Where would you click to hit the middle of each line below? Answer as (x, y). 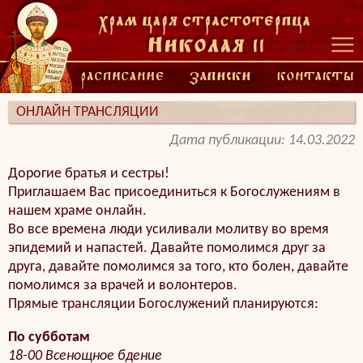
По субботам (49, 337)
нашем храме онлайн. (77, 211)
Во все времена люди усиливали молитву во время (169, 230)
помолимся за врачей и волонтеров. (123, 286)
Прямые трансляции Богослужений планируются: (163, 304)
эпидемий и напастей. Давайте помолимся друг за (167, 248)
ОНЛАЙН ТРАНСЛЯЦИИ (88, 112)
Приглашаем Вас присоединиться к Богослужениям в (174, 192)
